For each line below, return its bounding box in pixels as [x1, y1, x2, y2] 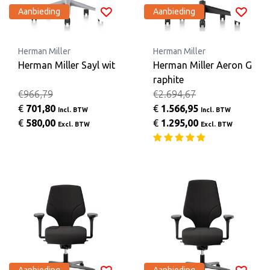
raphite [153, 74, 184, 85]
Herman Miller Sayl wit [18, 60, 115, 71]
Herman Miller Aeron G [153, 60, 252, 71]
